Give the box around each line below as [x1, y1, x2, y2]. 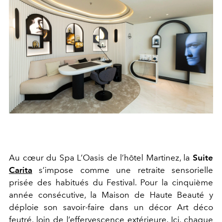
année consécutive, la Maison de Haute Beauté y [9, 189, 213, 200]
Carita [9, 165, 32, 175]
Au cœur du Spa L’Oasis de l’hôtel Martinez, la [9, 152, 193, 163]
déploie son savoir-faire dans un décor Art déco [9, 202, 213, 212]
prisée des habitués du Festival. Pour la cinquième [9, 177, 213, 187]
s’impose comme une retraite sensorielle [32, 165, 213, 175]
